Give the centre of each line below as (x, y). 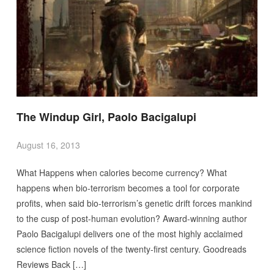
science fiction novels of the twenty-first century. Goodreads (131, 249)
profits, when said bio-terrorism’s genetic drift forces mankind (134, 203)
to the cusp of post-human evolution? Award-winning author (131, 218)
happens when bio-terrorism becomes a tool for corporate (128, 187)
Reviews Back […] (51, 264)
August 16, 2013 (48, 145)
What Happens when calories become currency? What (121, 172)
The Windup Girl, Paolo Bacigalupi (106, 117)
